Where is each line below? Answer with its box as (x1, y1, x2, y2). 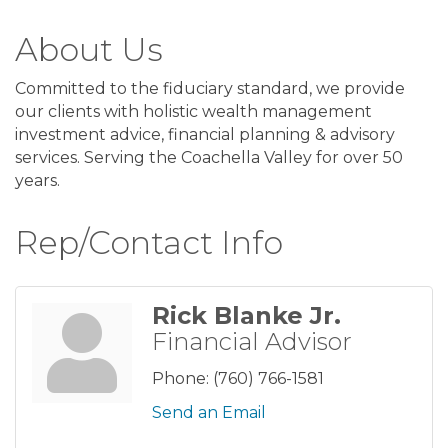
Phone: (152, 368, 209, 388)
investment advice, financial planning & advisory (15, 124, 395, 144)
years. (15, 170, 60, 190)
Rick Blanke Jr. (152, 300, 341, 330)
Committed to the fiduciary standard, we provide (15, 78, 405, 98)
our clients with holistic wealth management (15, 101, 372, 121)
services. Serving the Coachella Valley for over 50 (15, 147, 403, 167)
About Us (15, 29, 163, 69)
